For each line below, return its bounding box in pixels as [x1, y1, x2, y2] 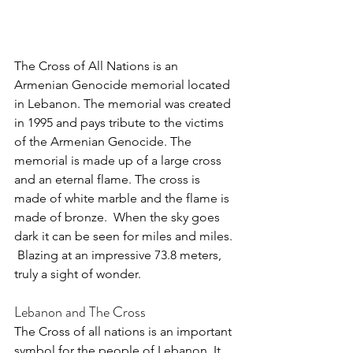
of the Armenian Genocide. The [14, 133, 195, 149]
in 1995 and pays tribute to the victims [14, 114, 227, 130]
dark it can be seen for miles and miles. [14, 228, 236, 243]
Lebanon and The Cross [14, 301, 146, 322]
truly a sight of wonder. [14, 266, 141, 281]
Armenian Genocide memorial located [14, 76, 233, 92]
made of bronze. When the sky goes [14, 209, 223, 225]
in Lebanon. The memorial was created [14, 95, 234, 111]
